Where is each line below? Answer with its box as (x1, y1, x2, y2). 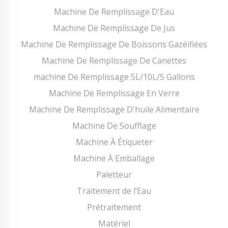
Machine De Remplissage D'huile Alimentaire (28, 104, 199, 115)
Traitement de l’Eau (77, 185, 151, 196)
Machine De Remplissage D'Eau (54, 6, 174, 17)
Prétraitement (87, 202, 141, 213)
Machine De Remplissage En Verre (48, 88, 180, 99)
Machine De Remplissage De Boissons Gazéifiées (21, 39, 207, 50)
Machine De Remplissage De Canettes (42, 55, 186, 66)
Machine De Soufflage (72, 120, 156, 131)
